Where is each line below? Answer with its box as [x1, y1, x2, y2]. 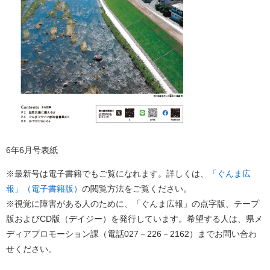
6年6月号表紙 [6, 145, 58, 155]
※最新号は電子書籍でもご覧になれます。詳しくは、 [6, 169, 209, 179]
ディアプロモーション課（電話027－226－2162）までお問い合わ [6, 229, 257, 239]
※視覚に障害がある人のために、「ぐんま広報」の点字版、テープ [6, 199, 259, 209]
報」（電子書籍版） [6, 184, 82, 194]
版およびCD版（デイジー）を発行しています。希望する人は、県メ [6, 214, 263, 224]
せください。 [6, 244, 57, 254]
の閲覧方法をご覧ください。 [82, 184, 192, 194]
